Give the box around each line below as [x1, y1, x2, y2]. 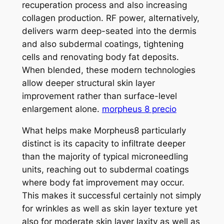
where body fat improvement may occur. [21, 177, 184, 188]
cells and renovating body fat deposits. [21, 52, 179, 62]
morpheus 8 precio [101, 104, 176, 114]
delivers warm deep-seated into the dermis [21, 26, 196, 36]
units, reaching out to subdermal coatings [21, 164, 189, 175]
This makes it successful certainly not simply [21, 190, 201, 201]
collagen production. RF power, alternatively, [21, 13, 199, 23]
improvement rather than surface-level [21, 91, 177, 101]
